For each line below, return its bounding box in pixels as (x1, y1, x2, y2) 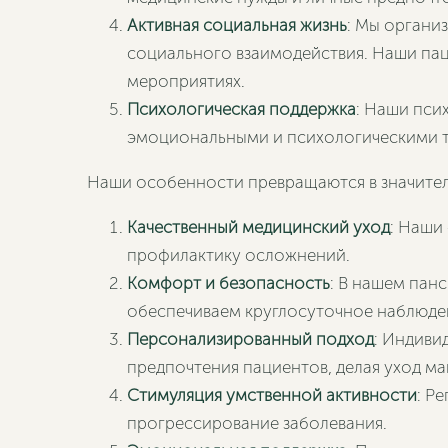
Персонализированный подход (127, 329, 374, 349)
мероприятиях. (127, 71, 245, 91)
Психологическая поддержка (127, 99, 356, 119)
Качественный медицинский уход (127, 217, 390, 237)
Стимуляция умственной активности (127, 385, 417, 405)
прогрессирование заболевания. (127, 413, 387, 433)
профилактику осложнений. (127, 245, 350, 265)
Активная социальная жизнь (127, 15, 347, 35)
